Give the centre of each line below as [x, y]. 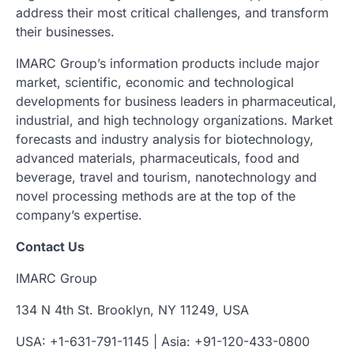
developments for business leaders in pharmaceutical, [176, 101]
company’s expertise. [79, 215]
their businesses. [65, 31]
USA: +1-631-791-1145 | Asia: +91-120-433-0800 [163, 341]
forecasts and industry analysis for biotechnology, [165, 139]
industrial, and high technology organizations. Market [174, 120]
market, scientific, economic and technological [155, 82]
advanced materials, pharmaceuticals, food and [158, 158]
